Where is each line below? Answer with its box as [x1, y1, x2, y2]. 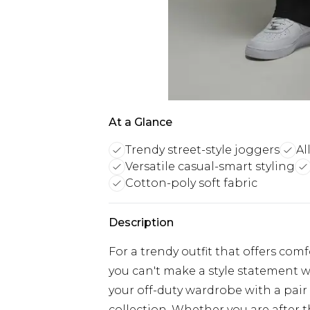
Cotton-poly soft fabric [125, 176, 257, 190]
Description [109, 216, 174, 229]
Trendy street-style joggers [125, 143, 280, 156]
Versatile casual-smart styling [125, 160, 295, 173]
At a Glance [109, 116, 172, 129]
